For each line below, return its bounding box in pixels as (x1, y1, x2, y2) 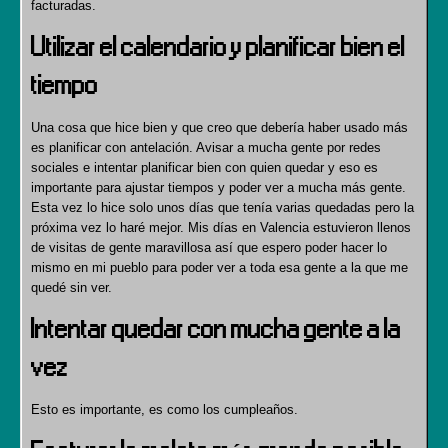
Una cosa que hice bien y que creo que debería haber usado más (31, 120, 408, 135)
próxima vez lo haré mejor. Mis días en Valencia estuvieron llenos (31, 220, 411, 235)
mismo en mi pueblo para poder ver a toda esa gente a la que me (31, 260, 408, 275)
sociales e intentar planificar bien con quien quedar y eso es (31, 160, 378, 175)
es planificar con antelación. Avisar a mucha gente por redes (31, 140, 381, 155)
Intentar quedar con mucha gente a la (31, 316, 401, 343)
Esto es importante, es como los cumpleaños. (31, 402, 298, 417)
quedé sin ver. (31, 280, 112, 295)
